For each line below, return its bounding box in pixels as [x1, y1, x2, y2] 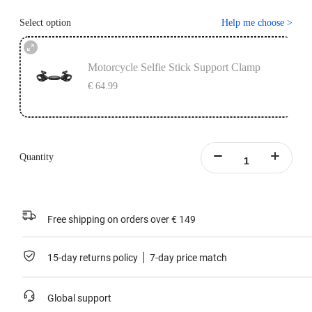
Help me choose [221, 17, 284, 29]
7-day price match [150, 252, 227, 264]
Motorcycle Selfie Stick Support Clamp [88, 61, 260, 74]
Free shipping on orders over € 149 [47, 214, 196, 226]
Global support [47, 292, 111, 304]
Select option [19, 17, 71, 29]
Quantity [19, 152, 54, 163]
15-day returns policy [47, 252, 138, 264]
